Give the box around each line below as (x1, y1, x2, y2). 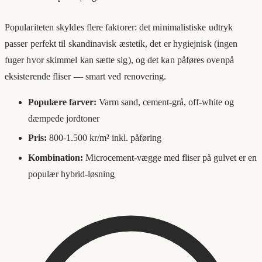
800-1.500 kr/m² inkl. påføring (47, 133, 161, 143)
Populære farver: (28, 96, 96, 107)
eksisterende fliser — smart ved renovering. (5, 71, 167, 81)
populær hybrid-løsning (28, 169, 115, 179)
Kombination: (28, 153, 83, 163)
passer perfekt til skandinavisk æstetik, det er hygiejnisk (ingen (5, 38, 238, 49)
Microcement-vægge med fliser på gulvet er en (83, 153, 257, 163)
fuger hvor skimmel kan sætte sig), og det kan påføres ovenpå (5, 54, 234, 65)
